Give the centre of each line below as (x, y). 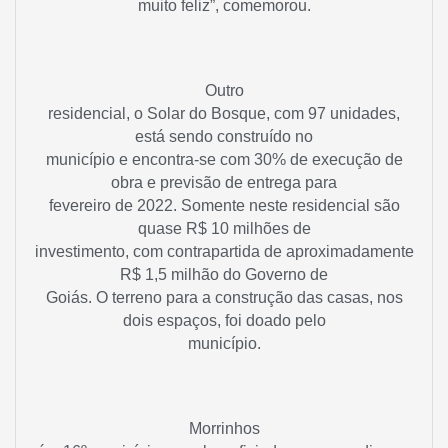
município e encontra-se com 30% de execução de (224, 159)
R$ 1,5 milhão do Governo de (224, 274)
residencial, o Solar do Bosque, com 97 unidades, (224, 113)
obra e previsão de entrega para (224, 182)
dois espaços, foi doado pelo (224, 320)
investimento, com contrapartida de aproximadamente (224, 251)
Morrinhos (224, 429)
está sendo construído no (224, 136)
